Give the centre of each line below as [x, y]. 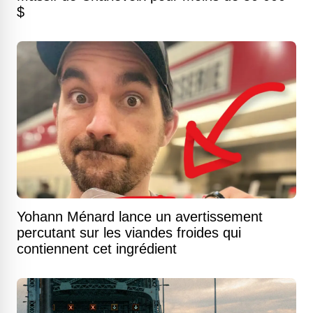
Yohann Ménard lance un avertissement [140, 217]
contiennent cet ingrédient [97, 249]
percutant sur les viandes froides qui [129, 233]
